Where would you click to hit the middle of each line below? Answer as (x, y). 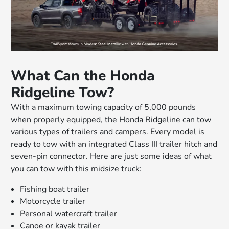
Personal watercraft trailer (69, 214)
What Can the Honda (83, 76)
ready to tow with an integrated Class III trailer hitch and (114, 144)
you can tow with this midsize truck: (76, 169)
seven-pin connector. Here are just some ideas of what (111, 157)
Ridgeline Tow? (63, 93)
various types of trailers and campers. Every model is (108, 132)
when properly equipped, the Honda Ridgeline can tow (111, 120)
